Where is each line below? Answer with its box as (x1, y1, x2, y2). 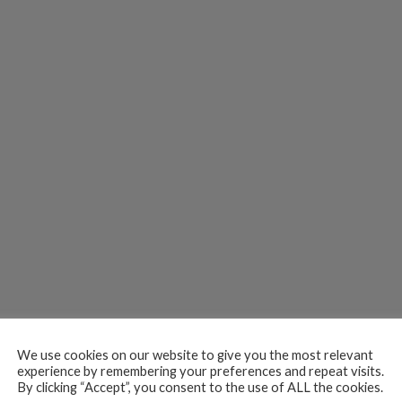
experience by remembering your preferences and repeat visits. (17, 363, 384, 379)
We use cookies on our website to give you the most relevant (17, 347, 373, 363)
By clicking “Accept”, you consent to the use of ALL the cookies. (17, 380, 383, 395)
